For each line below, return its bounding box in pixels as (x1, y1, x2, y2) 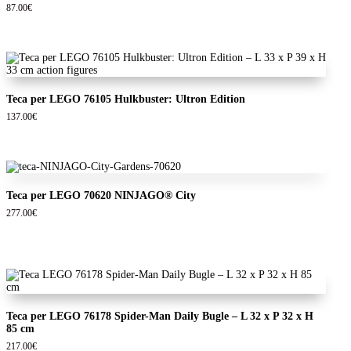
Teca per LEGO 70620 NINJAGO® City (6, 189, 196, 201)
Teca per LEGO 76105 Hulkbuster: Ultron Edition (6, 92, 245, 105)
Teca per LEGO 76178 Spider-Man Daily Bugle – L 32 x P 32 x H (6, 310, 313, 323)
